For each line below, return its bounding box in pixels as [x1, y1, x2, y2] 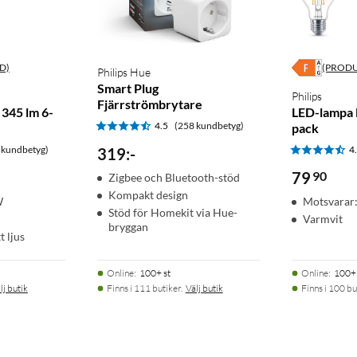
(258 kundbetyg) [174, 120, 244, 132]
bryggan [108, 220, 148, 234]
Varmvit [303, 212, 343, 226]
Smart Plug [96, 80, 159, 96]
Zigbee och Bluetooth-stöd [108, 171, 240, 185]
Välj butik [185, 282, 223, 295]
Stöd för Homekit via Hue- [108, 206, 237, 220]
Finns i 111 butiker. [106, 282, 182, 295]
